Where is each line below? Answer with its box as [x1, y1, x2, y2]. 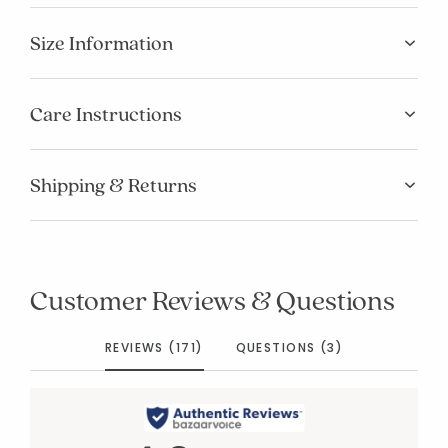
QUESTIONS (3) [235, 338, 344, 356]
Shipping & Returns [30, 171, 197, 198]
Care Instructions [30, 100, 182, 127]
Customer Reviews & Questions [30, 280, 396, 318]
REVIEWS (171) [104, 338, 204, 356]
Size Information [30, 29, 173, 56]
